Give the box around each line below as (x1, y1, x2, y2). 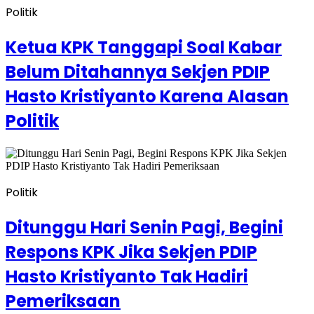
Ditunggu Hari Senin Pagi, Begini (6, 215, 283, 239)
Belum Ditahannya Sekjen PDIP (6, 60, 270, 84)
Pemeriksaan (6, 289, 121, 313)
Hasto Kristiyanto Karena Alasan (6, 85, 289, 109)
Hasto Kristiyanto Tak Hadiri (6, 264, 248, 288)
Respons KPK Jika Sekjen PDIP (6, 240, 257, 264)
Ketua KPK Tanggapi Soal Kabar (6, 36, 282, 60)
